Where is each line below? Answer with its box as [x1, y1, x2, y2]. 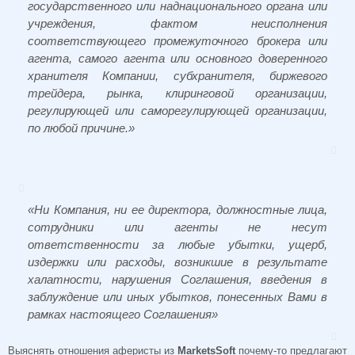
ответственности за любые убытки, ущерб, [28, 238, 327, 252]
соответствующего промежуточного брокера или [28, 33, 327, 48]
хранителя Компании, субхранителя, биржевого [28, 68, 327, 82]
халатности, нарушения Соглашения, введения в [28, 273, 327, 287]
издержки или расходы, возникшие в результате [28, 255, 327, 269]
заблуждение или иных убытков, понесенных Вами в [28, 290, 327, 304]
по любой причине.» [28, 120, 135, 135]
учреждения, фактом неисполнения [28, 16, 327, 30]
